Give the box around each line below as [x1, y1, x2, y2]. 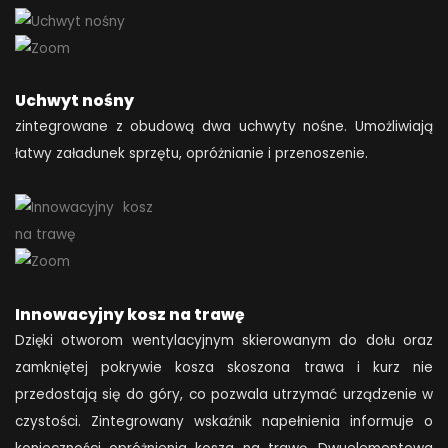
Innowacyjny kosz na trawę [15, 303, 245, 325]
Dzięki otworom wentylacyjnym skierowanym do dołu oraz [15, 330, 433, 350]
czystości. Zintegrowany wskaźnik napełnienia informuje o [15, 411, 433, 431]
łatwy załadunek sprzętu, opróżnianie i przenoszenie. [15, 143, 372, 163]
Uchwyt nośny [15, 89, 134, 111]
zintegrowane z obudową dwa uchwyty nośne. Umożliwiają [15, 116, 433, 136]
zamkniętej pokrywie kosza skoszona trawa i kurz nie [15, 357, 433, 377]
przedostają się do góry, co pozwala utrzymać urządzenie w [15, 384, 433, 404]
